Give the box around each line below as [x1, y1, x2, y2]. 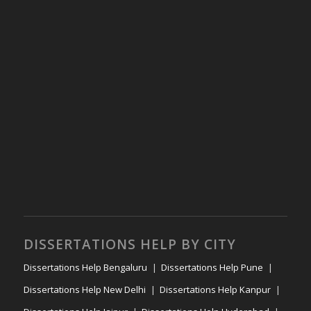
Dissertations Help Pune [160, 261, 263, 274]
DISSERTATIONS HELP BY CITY [23, 235, 236, 254]
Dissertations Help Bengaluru [23, 261, 147, 274]
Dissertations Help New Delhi [23, 283, 146, 296]
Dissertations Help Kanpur [159, 283, 271, 296]
